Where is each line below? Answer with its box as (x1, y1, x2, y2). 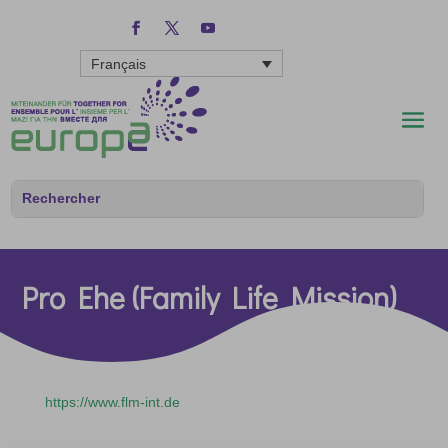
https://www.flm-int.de (44, 393, 180, 410)
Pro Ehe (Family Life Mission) (22, 277, 397, 317)
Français (91, 56, 146, 73)
